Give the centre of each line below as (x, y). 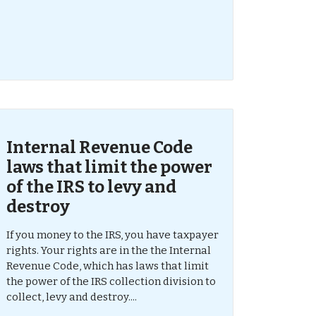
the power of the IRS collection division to (111, 281)
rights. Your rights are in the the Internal (108, 250)
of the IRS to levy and (91, 187)
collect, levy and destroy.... (71, 297)
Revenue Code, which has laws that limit (107, 266)
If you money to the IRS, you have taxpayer (112, 235)
